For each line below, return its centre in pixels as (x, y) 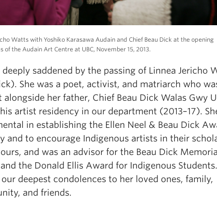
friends (55, 193)
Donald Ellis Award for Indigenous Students (125, 166)
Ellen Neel (126, 125)
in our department (118, 111)
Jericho (194, 71)
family (198, 179)
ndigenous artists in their (139, 139)
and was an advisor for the (80, 152)
